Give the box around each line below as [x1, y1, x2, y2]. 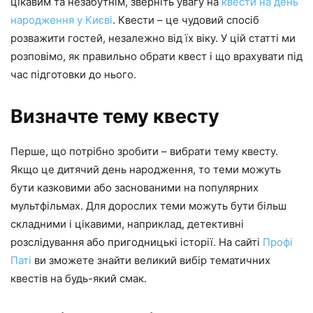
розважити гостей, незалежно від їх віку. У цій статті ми [10, 31, 296, 45]
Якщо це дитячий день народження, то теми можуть [10, 162, 281, 176]
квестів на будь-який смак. [10, 271, 147, 285]
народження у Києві [10, 13, 112, 27]
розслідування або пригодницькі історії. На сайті [10, 235, 263, 249]
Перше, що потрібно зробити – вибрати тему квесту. [10, 144, 278, 158]
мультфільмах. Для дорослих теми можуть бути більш [10, 198, 286, 212]
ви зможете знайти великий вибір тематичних [31, 253, 270, 267]
